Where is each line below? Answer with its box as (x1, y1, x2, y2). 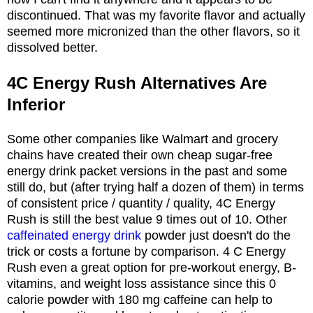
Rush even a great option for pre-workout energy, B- (7, 260, 296, 275)
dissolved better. (7, 40, 98, 54)
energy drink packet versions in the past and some (7, 163, 287, 178)
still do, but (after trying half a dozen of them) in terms (7, 180, 304, 194)
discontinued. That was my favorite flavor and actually (7, 8, 305, 22)
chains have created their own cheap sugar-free (7, 147, 272, 162)
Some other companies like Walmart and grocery (7, 131, 278, 146)
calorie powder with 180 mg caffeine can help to (7, 292, 272, 307)
